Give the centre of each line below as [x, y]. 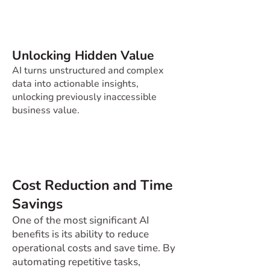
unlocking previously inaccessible [84, 97]
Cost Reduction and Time [92, 185]
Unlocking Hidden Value [83, 55]
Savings [37, 204]
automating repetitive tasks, [76, 262]
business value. [46, 110]
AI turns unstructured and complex [88, 71]
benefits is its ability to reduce [80, 234]
